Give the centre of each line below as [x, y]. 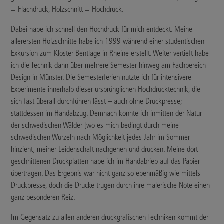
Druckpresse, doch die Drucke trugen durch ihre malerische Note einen [111, 185]
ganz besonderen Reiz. [43, 197]
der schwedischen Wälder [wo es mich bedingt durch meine [95, 125]
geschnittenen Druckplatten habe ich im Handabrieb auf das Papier [106, 161]
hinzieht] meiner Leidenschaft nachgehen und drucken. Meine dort [105, 149]
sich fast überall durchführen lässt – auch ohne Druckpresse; [97, 101]
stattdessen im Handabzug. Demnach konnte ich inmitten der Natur [107, 113]
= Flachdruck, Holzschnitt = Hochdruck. [68, 9]
